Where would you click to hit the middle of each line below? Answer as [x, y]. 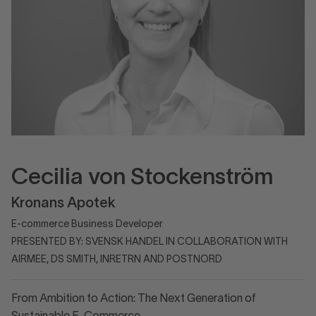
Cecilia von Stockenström [142, 178]
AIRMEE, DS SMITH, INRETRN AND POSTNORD [117, 260]
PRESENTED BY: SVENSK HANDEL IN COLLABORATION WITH [150, 242]
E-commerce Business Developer [87, 225]
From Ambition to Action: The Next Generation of [134, 299]
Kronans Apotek [63, 204]
